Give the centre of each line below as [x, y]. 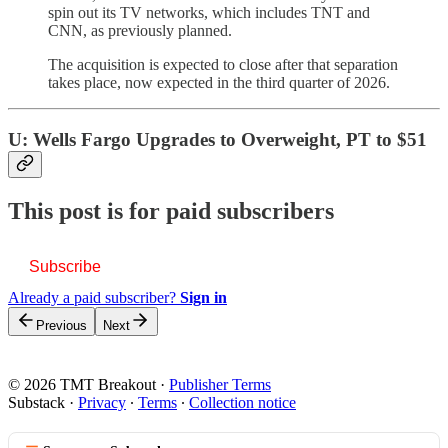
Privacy [102, 402]
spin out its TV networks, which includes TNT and [209, 13]
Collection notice [242, 402]
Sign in [203, 297]
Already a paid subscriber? [94, 297]
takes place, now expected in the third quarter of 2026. [219, 83]
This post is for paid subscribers [171, 210]
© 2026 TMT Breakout [82, 384]
